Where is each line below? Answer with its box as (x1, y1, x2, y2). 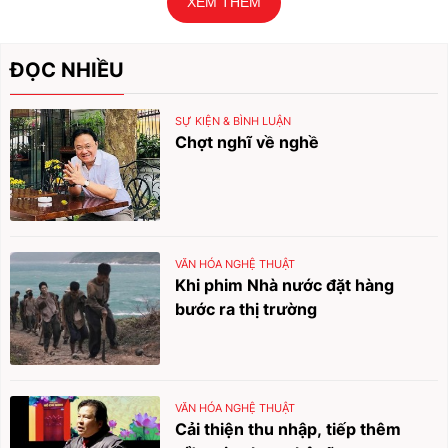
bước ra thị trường (175, 299, 318, 320)
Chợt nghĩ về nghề (175, 131, 320, 152)
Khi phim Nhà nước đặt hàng (175, 275, 395, 296)
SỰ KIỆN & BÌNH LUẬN (175, 113, 292, 128)
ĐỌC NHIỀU (10, 57, 125, 82)
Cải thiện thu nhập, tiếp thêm (175, 418, 402, 439)
